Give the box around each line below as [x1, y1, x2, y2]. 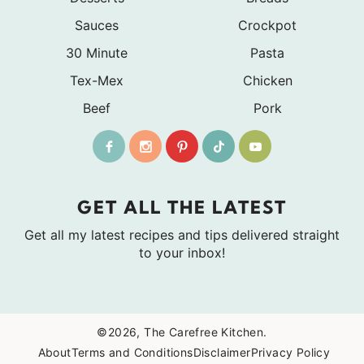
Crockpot [238, 16, 297, 33]
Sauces [75, 16, 119, 33]
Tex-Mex [70, 71, 123, 89]
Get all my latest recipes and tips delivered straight [24, 226, 340, 243]
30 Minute [66, 44, 128, 61]
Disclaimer [193, 344, 251, 359]
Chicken [242, 71, 292, 89]
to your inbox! [139, 244, 225, 261]
